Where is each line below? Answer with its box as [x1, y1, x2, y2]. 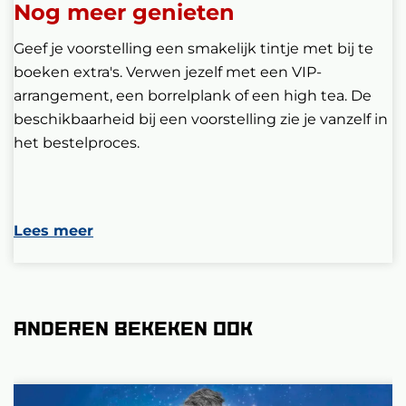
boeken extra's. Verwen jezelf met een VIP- [14, 63, 322, 82]
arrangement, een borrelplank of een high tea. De [14, 87, 372, 105]
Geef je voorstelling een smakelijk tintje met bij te [14, 40, 373, 58]
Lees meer [14, 221, 93, 239]
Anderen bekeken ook [14, 317, 253, 340]
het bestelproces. [14, 134, 143, 152]
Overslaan [13, 365, 76, 382]
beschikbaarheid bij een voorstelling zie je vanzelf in [14, 111, 388, 129]
